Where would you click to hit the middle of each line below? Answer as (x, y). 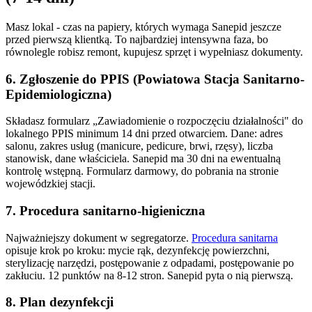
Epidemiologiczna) (58, 94)
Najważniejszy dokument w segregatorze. (99, 237)
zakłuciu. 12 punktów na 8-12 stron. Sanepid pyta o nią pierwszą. (149, 275)
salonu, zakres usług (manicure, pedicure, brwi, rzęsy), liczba (139, 146)
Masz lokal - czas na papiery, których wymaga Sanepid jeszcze (143, 26)
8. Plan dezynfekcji (60, 302)
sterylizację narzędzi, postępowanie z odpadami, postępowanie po (150, 263)
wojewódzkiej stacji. (50, 184)
